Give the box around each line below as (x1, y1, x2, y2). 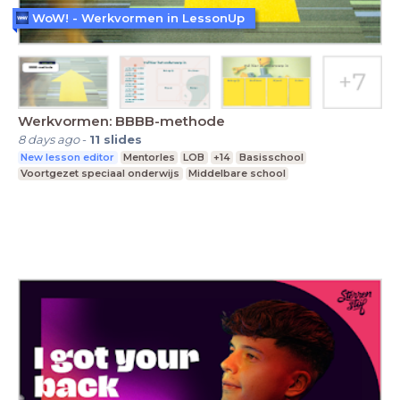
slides (104, 132, 142, 147)
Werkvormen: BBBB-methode (18, 112, 225, 130)
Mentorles (122, 151, 175, 164)
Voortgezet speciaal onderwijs (21, 167, 180, 180)
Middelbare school (187, 167, 286, 180)
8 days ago (18, 132, 79, 147)
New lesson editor (21, 151, 115, 164)
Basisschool (238, 151, 304, 164)
